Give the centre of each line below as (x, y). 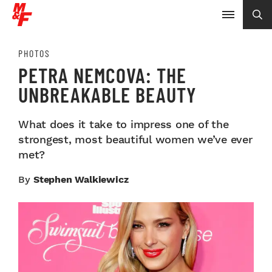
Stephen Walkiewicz (81, 179)
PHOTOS (34, 53)
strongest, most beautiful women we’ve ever (135, 139)
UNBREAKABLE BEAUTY (107, 94)
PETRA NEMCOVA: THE (102, 75)
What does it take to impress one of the (124, 124)
